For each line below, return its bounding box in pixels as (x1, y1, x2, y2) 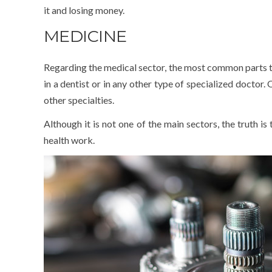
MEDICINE (44, 25, 127, 46)
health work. (44, 134, 95, 146)
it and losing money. (44, 4, 124, 16)
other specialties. (44, 93, 114, 106)
